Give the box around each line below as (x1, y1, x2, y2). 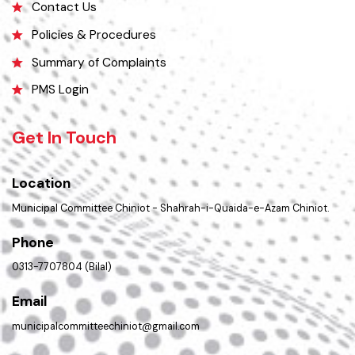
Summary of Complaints (32, 143, 172, 161)
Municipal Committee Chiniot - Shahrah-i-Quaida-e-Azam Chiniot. (11, 295, 339, 310)
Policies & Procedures (32, 115, 161, 132)
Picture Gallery (32, 30, 120, 48)
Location (11, 267, 73, 286)
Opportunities (32, 2, 116, 19)
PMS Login (32, 172, 92, 189)
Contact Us (32, 87, 100, 104)
